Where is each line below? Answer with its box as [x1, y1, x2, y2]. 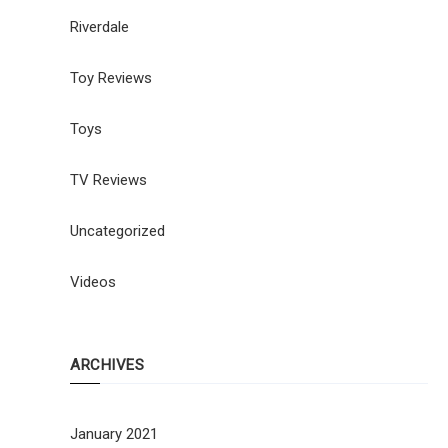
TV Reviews [70, 170, 147, 189]
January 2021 [70, 424, 158, 443]
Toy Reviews [70, 68, 152, 87]
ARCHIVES [70, 355, 144, 374]
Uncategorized [70, 221, 165, 240]
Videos [70, 272, 116, 291]
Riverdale [70, 17, 129, 36]
